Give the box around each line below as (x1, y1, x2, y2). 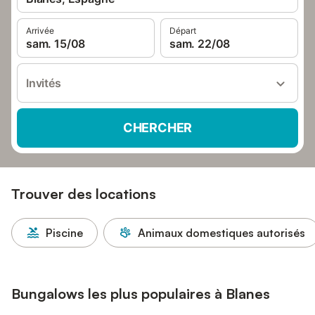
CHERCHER (122, 120, 193, 135)
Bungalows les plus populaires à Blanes (11, 285, 270, 302)
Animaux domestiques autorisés (138, 226, 305, 240)
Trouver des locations (11, 185, 156, 202)
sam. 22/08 (169, 37, 231, 51)
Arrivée (26, 25, 54, 36)
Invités (26, 76, 61, 90)
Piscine (46, 226, 83, 240)
